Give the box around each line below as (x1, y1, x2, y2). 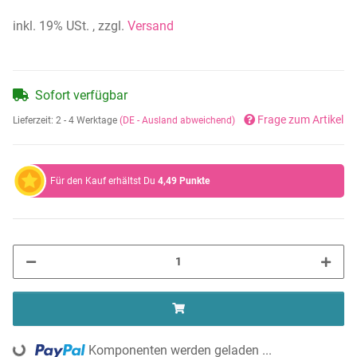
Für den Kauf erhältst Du (50, 175, 158, 186)
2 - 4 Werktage (56, 114, 120, 126)
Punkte (179, 175, 210, 186)
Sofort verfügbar (35, 87, 127, 103)
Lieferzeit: (13, 114, 56, 126)
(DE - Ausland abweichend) (120, 114, 235, 126)
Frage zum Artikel (257, 113, 343, 127)
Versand (127, 18, 174, 33)
